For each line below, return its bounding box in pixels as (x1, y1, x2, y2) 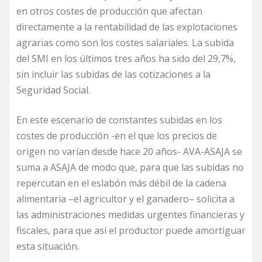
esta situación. (16, 239, 79, 253)
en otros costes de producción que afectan (16, 4, 202, 18)
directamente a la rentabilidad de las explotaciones (16, 20, 237, 33)
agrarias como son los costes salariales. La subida (16, 36, 234, 49)
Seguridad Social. (16, 83, 92, 96)
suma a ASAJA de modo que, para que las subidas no (16, 160, 244, 174)
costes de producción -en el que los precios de (16, 129, 217, 142)
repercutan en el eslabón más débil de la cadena (16, 176, 226, 189)
